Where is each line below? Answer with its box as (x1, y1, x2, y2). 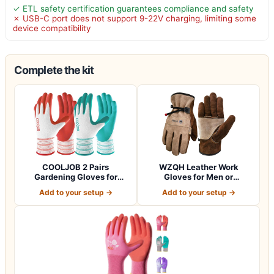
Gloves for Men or (164, 171, 233, 182)
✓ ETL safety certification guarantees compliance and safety (13, 3, 253, 13)
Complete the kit (14, 63, 94, 76)
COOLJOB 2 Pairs (42, 161, 109, 172)
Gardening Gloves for (34, 171, 117, 182)
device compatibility (13, 23, 91, 33)
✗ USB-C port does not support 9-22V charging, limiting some (13, 13, 256, 23)
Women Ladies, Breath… (29, 181, 122, 191)
